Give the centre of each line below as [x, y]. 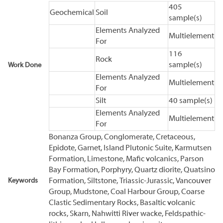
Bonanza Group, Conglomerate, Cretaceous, [122, 137]
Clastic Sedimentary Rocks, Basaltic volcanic [122, 203]
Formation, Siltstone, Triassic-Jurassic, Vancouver [130, 181]
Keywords [23, 181]
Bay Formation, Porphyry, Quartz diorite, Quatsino [132, 170]
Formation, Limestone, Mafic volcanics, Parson [126, 159]
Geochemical [72, 13]
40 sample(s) [191, 101]
